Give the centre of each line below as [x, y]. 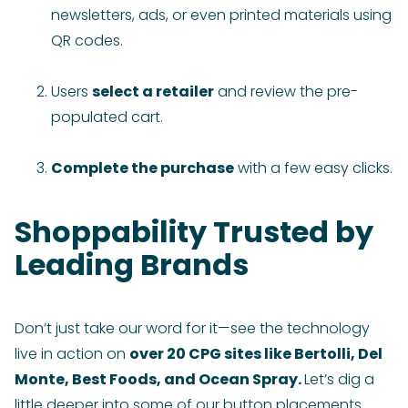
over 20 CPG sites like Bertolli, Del [256, 354]
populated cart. [107, 117]
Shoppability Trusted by [194, 232]
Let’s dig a [339, 380]
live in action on [72, 354]
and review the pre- [286, 92]
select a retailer [153, 92]
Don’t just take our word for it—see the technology [192, 329]
